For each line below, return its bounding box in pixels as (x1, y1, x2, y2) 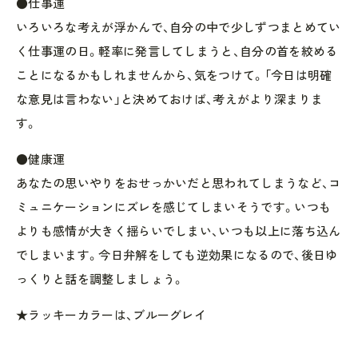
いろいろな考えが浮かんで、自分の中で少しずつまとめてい (16, 19, 341, 34)
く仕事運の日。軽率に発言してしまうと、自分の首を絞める (16, 43, 338, 58)
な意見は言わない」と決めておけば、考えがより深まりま (16, 91, 324, 106)
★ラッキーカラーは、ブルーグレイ (16, 307, 207, 322)
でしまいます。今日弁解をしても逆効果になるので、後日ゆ (16, 247, 338, 262)
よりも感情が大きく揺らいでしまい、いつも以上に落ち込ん (16, 223, 341, 238)
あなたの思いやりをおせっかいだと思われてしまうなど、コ (16, 175, 341, 190)
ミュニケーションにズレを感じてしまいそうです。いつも (16, 199, 332, 214)
